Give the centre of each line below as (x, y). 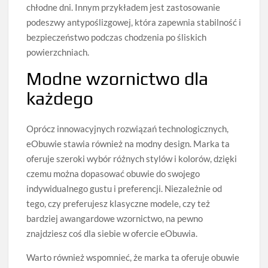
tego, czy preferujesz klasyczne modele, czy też (118, 204)
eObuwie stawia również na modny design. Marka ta (128, 144)
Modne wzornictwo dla (118, 78)
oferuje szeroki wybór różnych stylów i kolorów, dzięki (132, 159)
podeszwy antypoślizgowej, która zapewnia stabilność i (134, 22)
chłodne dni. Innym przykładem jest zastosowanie (124, 7)
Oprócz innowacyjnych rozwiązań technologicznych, (128, 129)
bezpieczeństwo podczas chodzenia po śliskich (117, 37)
